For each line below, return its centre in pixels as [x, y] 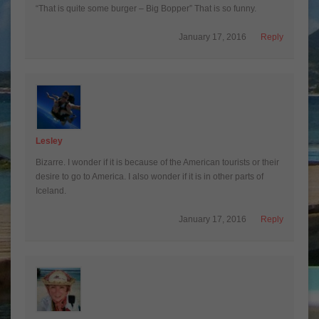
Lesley [49, 141]
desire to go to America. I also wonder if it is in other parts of [150, 176]
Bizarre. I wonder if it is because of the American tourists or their [157, 162]
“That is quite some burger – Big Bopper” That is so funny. [146, 8]
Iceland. [51, 190]
